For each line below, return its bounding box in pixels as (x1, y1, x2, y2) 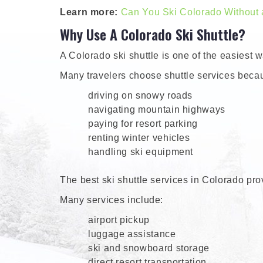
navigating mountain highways (88, 104, 225, 115)
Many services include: (60, 195, 164, 205)
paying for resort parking (88, 119, 198, 129)
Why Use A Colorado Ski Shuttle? (60, 23, 245, 45)
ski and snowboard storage (88, 243, 210, 254)
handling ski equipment (88, 147, 194, 157)
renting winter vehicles (88, 133, 190, 143)
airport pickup (88, 215, 150, 225)
